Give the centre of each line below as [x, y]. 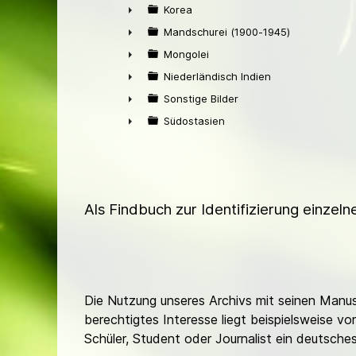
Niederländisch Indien [217, 76]
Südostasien [194, 121]
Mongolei [186, 54]
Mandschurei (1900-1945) [227, 32]
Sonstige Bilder [201, 99]
